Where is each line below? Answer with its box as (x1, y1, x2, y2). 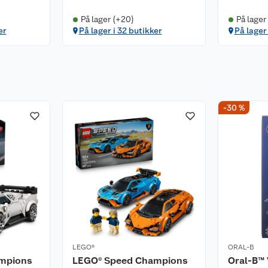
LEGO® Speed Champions (72, 255, 188, 266)
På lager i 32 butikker (78, 26, 162, 35)
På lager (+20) (80, 14, 134, 24)
